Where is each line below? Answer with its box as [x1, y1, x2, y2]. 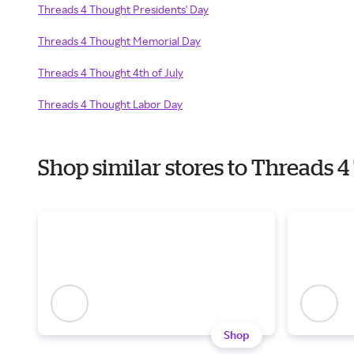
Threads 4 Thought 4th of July [38, 66, 183, 79]
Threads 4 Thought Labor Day [38, 97, 183, 111]
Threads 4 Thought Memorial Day [38, 34, 201, 47]
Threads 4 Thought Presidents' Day [38, 2, 209, 16]
